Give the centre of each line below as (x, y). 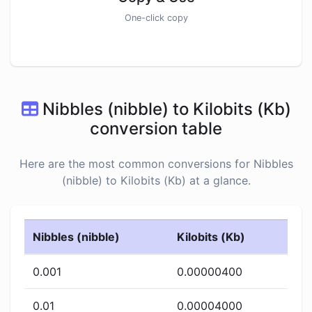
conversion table (156, 128)
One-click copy (156, 18)
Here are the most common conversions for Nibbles (156, 164)
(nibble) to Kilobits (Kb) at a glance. (156, 180)
